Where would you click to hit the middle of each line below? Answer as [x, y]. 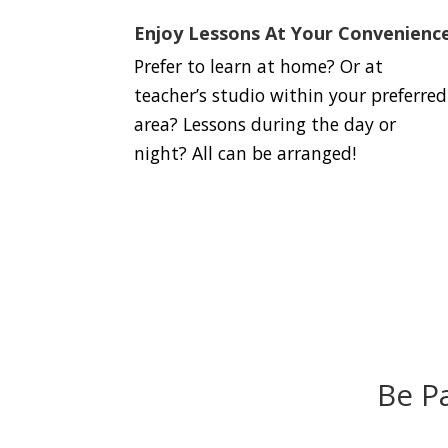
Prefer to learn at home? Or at [259, 65]
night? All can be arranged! [245, 152]
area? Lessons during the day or [265, 123]
